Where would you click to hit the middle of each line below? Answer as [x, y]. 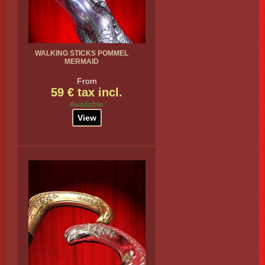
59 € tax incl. [87, 92]
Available [87, 104]
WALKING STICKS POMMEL [81, 53]
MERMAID [81, 62]
